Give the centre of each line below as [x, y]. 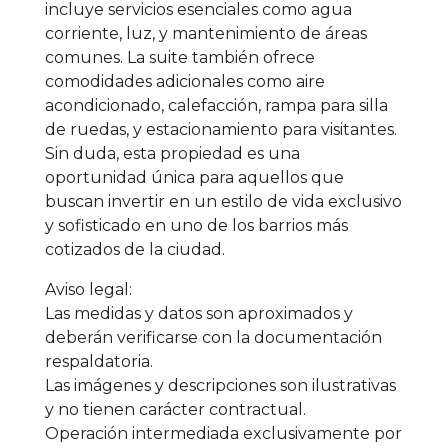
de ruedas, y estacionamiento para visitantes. [221, 129]
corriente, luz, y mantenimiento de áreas [206, 33]
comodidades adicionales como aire [185, 81]
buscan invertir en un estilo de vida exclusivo [223, 201]
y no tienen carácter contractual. [175, 409]
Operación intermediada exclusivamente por [223, 433]
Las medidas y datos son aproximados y [199, 313]
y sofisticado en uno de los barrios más [196, 225]
